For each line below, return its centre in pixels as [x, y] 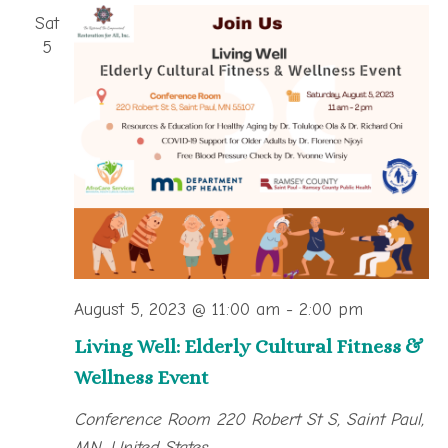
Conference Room [144, 418]
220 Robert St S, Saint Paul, [319, 418]
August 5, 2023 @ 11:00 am [176, 308]
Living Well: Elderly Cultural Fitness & [248, 346]
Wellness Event [141, 377]
